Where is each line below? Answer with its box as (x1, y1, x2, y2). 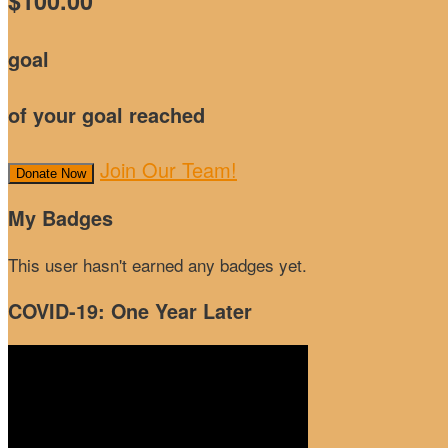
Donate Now (16, 166, 86, 182)
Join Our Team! (100, 155, 237, 185)
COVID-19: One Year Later (8, 296, 252, 325)
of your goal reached (8, 99, 205, 129)
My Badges (8, 204, 113, 233)
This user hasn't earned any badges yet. (8, 251, 307, 277)
